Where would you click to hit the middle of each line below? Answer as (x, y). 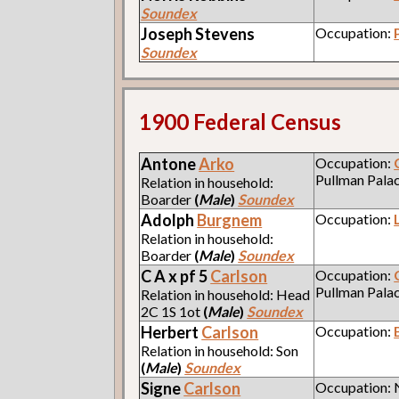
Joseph (168, 33)
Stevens (225, 33)
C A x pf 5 (176, 276)
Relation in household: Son (220, 350)
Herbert (171, 332)
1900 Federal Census (240, 121)
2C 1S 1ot (172, 311)
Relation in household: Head (226, 294)
